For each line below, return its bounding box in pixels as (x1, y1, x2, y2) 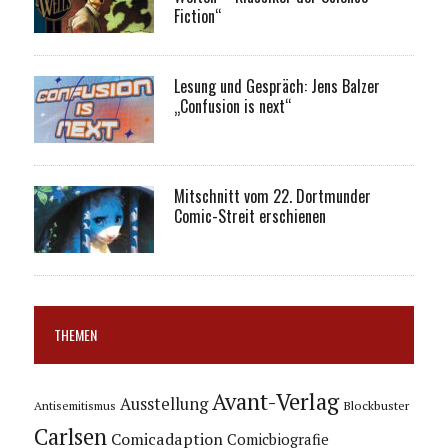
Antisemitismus (33, 397, 116, 413)
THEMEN (53, 323, 97, 345)
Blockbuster (342, 396, 409, 414)
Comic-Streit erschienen (173, 203, 326, 228)
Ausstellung (119, 392, 208, 415)
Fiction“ (173, 3, 221, 28)
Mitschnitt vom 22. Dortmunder (173, 183, 371, 208)
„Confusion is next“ (173, 93, 291, 118)
